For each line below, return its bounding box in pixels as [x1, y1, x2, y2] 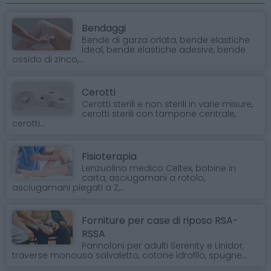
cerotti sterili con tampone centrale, [82, 107, 236, 120]
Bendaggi [82, 21, 126, 35]
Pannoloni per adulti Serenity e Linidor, [82, 239, 244, 252]
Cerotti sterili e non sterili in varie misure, [82, 97, 253, 110]
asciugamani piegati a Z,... [12, 181, 125, 194]
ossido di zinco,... [12, 53, 84, 65]
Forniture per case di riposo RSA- [82, 213, 238, 227]
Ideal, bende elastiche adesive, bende [82, 43, 246, 56]
